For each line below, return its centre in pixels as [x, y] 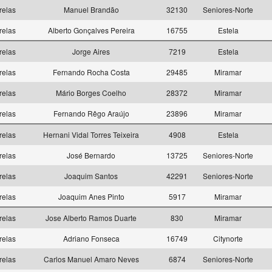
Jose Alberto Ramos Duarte [91, 218]
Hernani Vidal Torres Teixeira [91, 134]
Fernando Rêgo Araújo [91, 113]
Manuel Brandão [91, 9]
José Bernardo [91, 155]
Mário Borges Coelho [91, 93]
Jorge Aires [91, 51]
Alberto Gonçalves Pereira [91, 30]
